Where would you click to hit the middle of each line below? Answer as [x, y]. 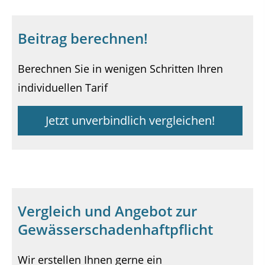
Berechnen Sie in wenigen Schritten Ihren [120, 69]
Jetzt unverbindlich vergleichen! [130, 120]
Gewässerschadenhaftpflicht [115, 230]
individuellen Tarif [63, 88]
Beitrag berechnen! [83, 38]
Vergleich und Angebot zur [107, 211]
